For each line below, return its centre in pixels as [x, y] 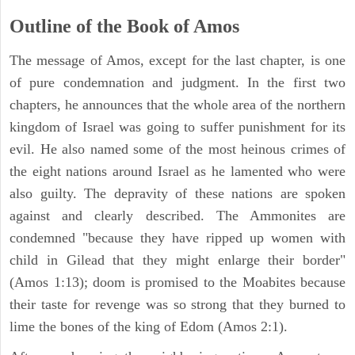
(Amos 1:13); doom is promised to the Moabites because [177, 282]
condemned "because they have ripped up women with [177, 237]
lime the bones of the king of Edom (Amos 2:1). [149, 326]
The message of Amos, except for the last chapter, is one [177, 60]
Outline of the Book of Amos [124, 26]
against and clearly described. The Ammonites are [177, 215]
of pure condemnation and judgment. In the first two [177, 82]
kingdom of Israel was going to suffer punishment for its [177, 126]
